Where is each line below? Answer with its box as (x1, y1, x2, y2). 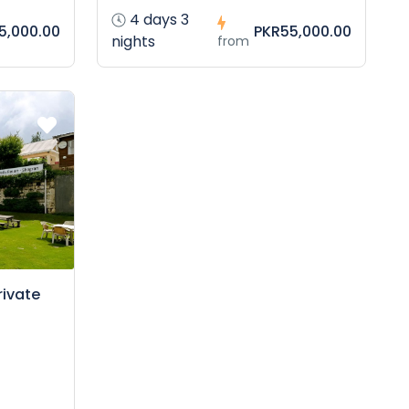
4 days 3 (126, 9, 190, 31)
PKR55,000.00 (253, 21, 351, 43)
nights (111, 31, 156, 53)
